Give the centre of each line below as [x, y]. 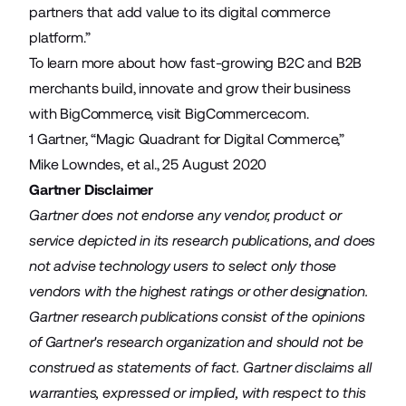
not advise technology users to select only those [183, 266]
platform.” [62, 38]
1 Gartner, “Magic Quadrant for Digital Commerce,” [187, 139]
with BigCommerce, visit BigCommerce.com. [171, 114]
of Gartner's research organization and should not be [196, 342]
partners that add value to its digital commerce [180, 12]
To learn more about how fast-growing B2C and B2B [196, 63]
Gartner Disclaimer [92, 190]
